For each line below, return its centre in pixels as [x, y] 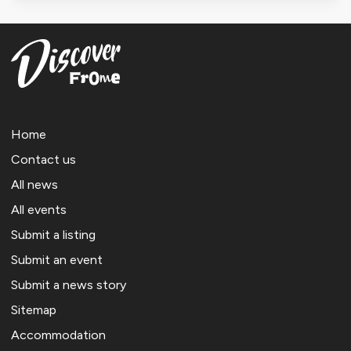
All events [39, 210]
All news [34, 185]
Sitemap [34, 310]
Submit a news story [69, 285]
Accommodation [58, 335]
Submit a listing [53, 235]
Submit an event [57, 260]
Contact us [43, 160]
